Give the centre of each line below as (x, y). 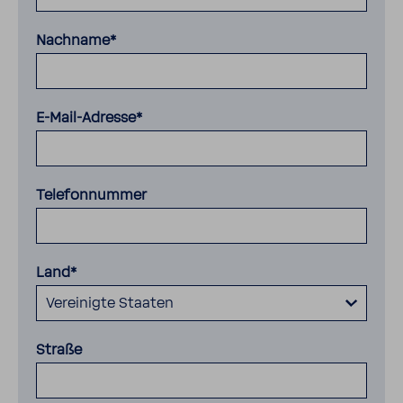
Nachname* (76, 40)
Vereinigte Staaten (110, 303)
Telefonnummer (91, 195)
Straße (59, 350)
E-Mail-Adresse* (89, 118)
